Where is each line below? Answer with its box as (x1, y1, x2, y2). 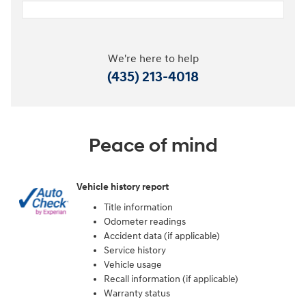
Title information (104, 201, 173, 213)
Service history (104, 244, 166, 256)
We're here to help (107, 52, 199, 66)
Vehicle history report (76, 181, 169, 193)
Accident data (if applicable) (104, 229, 220, 242)
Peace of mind (88, 133, 218, 158)
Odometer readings (104, 215, 186, 227)
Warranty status (104, 287, 170, 299)
